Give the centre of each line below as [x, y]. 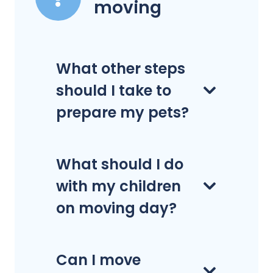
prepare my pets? [122, 112]
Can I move [98, 260]
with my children [119, 186]
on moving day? [116, 208]
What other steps [121, 68]
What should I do [120, 164]
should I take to [114, 90]
